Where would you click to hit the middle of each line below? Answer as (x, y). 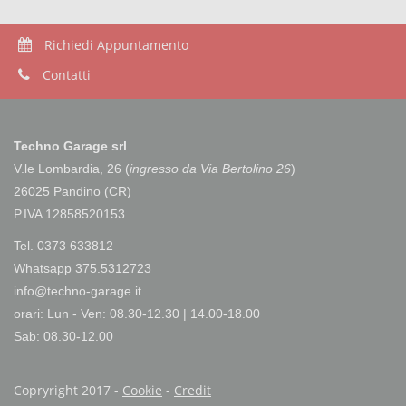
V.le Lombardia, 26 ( (72, 169)
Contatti (65, 75)
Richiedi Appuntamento (115, 45)
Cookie (142, 390)
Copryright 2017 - (68, 390)
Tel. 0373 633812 (63, 246)
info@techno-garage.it (77, 291)
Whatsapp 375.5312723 (82, 268)
